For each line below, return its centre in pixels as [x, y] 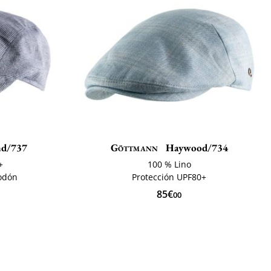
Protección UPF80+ [169, 177]
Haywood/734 [196, 147]
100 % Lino [169, 164]
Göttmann [134, 147]
